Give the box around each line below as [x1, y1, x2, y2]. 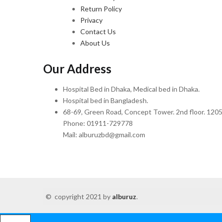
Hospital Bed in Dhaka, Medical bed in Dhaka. [63, 85, 200, 94]
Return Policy [80, 4, 122, 13]
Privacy [80, 15, 103, 24]
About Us [80, 38, 110, 47]
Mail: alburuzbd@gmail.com [63, 130, 145, 139]
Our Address [43, 61, 111, 76]
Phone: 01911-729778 [63, 119, 133, 128]
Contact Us [80, 27, 116, 36]
